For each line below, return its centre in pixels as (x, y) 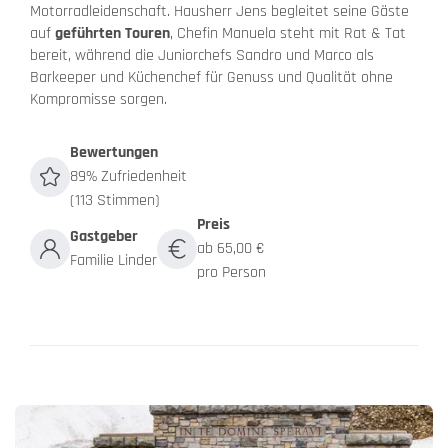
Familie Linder (113, 261)
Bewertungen (114, 153)
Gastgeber (104, 237)
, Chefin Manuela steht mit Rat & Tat (288, 34)
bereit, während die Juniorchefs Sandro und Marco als (202, 56)
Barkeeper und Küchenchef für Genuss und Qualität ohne (211, 78)
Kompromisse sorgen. (98, 100)
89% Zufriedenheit (128, 177)
